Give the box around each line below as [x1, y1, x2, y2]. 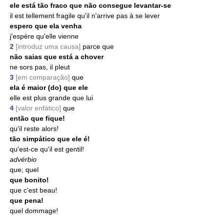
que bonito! [10, 176, 49, 184]
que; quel [10, 166, 39, 174]
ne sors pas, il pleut [10, 63, 70, 71]
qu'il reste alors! [10, 125, 59, 132]
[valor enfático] [16, 104, 63, 112]
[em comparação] [16, 73, 72, 81]
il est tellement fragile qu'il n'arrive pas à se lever [10, 12, 160, 20]
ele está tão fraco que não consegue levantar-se [10, 1, 171, 9]
